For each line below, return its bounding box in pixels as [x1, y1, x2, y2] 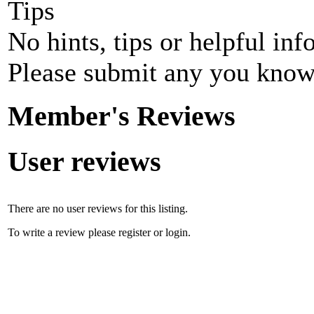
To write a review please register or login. [8, 226, 191, 238]
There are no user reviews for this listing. [8, 202, 188, 214]
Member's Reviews [8, 101, 235, 132]
